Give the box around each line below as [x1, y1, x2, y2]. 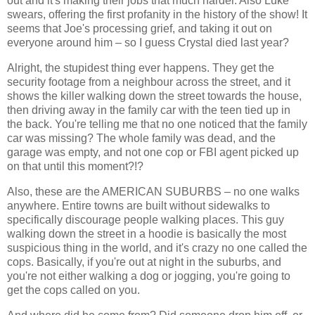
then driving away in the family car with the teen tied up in [7, 104, 290, 117]
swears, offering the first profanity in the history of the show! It [7, 8, 307, 21]
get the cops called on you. [7, 284, 140, 297]
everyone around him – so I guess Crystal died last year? [7, 37, 289, 49]
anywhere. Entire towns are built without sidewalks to [7, 200, 270, 212]
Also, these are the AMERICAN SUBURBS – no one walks [7, 186, 300, 198]
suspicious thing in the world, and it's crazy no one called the [7, 242, 307, 255]
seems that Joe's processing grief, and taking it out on [7, 22, 272, 35]
